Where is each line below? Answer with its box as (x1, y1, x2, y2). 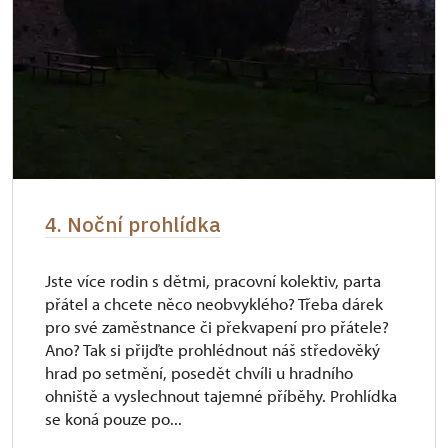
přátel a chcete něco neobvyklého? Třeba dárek (45, 293, 383, 315)
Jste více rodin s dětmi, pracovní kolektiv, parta (45, 270, 381, 292)
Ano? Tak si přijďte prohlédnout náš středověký (45, 339, 380, 361)
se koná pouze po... (45, 408, 182, 430)
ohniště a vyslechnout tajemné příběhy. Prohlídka (45, 385, 397, 407)
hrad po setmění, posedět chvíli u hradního (45, 362, 353, 384)
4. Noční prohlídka (45, 211, 221, 239)
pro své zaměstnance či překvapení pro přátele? (45, 316, 389, 338)
